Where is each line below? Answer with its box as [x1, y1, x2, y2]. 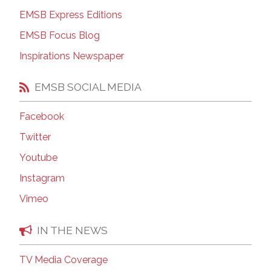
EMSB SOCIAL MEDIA [34, 80, 142, 94]
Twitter [19, 131, 51, 143]
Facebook [19, 111, 64, 123]
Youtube [19, 152, 57, 164]
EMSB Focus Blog [19, 29, 100, 41]
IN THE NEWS [37, 223, 108, 237]
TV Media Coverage [19, 254, 108, 266]
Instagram [19, 172, 65, 184]
